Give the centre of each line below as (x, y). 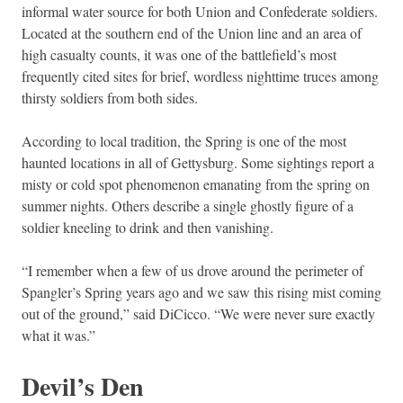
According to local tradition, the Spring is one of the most (184, 140)
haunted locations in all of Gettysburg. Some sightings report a (198, 162)
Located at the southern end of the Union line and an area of (192, 32)
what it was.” (58, 335)
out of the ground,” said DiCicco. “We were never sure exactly (198, 313)
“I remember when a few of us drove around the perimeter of (193, 270)
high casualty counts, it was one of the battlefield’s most (179, 54)
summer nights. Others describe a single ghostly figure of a (188, 205)
